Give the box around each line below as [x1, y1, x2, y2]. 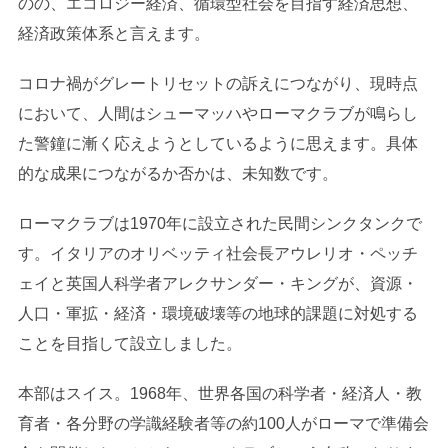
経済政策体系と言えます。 [17, 24, 210, 42]
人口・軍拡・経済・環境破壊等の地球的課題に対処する [17, 304, 418, 322]
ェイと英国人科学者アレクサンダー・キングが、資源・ [17, 274, 418, 292]
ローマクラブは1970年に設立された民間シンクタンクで [17, 214, 422, 232]
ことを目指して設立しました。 [17, 334, 242, 352]
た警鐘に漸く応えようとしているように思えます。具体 [17, 134, 418, 152]
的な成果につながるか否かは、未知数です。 [17, 164, 338, 182]
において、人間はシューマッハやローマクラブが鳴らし [17, 104, 418, 122]
